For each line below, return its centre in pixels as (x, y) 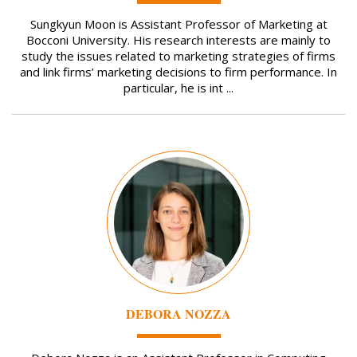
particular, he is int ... (178, 88)
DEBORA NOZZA (178, 313)
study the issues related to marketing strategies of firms (178, 56)
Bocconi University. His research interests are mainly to (178, 40)
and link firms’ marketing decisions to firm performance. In (178, 72)
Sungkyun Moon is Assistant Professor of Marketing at (178, 24)
